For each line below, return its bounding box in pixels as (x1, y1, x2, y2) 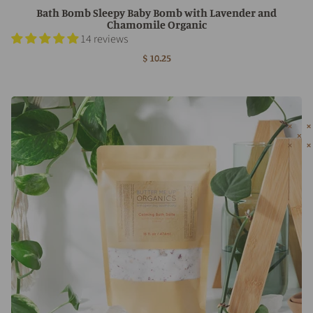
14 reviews (80, 31, 128, 47)
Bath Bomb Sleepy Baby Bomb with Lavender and (36, 5, 277, 20)
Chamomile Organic (106, 17, 207, 31)
